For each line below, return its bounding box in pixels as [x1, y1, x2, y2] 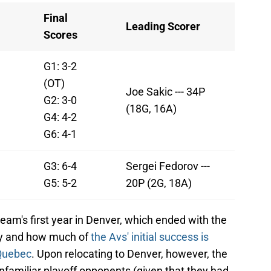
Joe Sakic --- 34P [126, 85, 205, 99]
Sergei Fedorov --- [126, 160, 210, 173]
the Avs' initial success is [91, 230, 209, 244]
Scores [44, 28, 77, 42]
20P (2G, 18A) [126, 177, 192, 190]
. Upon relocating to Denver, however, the [31, 247, 227, 261]
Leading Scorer [126, 20, 200, 33]
